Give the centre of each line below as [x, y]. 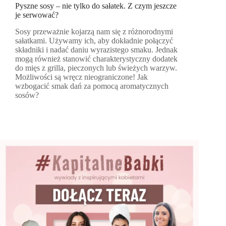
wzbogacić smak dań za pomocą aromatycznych [92, 86]
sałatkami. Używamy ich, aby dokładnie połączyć [94, 41]
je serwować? [37, 15]
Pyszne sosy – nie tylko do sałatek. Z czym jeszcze [96, 6]
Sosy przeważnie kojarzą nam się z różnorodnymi [94, 32]
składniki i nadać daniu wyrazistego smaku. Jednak [96, 50]
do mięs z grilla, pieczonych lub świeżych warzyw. [96, 68]
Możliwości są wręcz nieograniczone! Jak [81, 77]
